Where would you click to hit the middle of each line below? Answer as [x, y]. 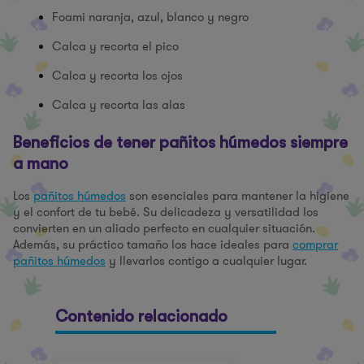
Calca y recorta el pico [115, 46]
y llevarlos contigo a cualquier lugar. [206, 261]
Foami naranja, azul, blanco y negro [150, 17]
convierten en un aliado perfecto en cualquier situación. [164, 228]
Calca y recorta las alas [119, 105]
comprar [315, 245]
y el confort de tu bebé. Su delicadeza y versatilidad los [166, 212]
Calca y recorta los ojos [117, 76]
